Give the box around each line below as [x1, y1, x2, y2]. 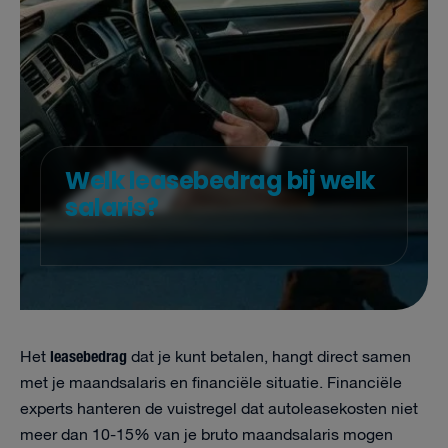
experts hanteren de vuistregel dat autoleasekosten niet [20, 397, 418, 422]
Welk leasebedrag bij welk [65, 164, 376, 197]
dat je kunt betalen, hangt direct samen [127, 345, 411, 370]
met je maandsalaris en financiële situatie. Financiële [20, 371, 402, 396]
